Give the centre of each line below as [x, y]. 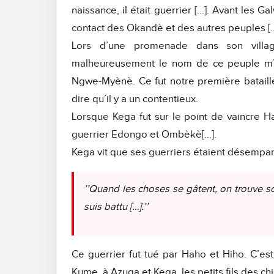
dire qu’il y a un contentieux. [135, 99]
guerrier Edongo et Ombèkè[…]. [144, 134]
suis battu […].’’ [116, 207]
